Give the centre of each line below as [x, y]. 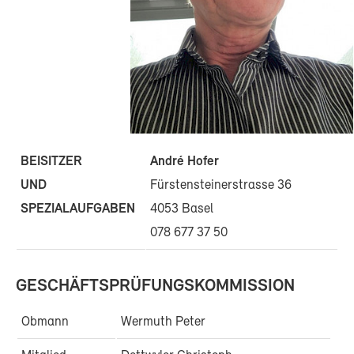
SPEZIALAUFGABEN [81, 209]
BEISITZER [51, 162]
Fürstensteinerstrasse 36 [221, 186]
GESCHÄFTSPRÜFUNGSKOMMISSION [155, 287]
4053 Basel [182, 209]
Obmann [45, 322]
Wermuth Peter [163, 322]
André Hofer [185, 162]
